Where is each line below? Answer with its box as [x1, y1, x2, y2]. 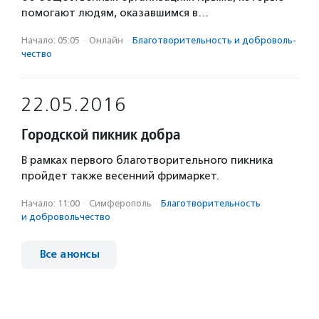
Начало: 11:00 [21, 198, 80, 209]
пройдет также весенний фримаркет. [21, 169, 219, 182]
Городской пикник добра [21, 125, 180, 144]
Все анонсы [39, 248, 99, 261]
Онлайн [89, 35, 123, 46]
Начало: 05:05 [21, 35, 80, 46]
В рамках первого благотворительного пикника [21, 154, 273, 167]
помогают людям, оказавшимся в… [21, 6, 209, 19]
